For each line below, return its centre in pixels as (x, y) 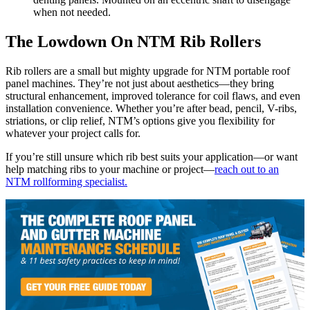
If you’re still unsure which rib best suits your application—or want (152, 156)
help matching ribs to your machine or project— (110, 169)
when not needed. (72, 12)
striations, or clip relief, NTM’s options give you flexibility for (140, 120)
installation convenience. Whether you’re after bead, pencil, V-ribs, (151, 108)
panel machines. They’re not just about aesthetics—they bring (140, 83)
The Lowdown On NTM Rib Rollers (133, 41)
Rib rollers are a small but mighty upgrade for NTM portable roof (148, 71)
